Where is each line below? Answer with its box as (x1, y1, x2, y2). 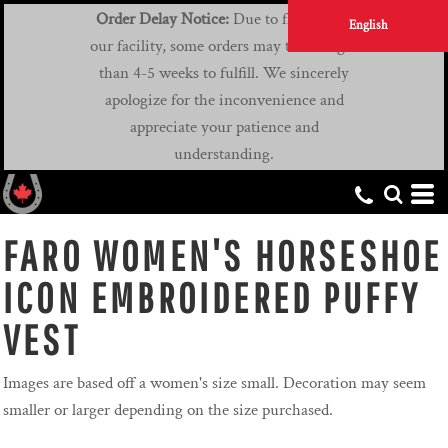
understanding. (174, 143, 274, 166)
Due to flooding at (228, 8, 353, 31)
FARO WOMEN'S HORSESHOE (3, 231, 443, 280)
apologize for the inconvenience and (104, 89, 344, 112)
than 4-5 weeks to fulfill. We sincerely (99, 62, 349, 85)
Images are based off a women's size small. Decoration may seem (3, 372, 426, 395)
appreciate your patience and (129, 116, 319, 139)
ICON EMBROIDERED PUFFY (3, 273, 422, 322)
